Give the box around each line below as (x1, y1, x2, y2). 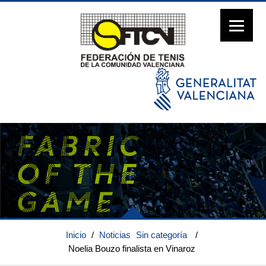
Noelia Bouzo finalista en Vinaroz (68, 243, 195, 254)
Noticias (99, 230, 131, 240)
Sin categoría (135, 230, 187, 240)
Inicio (65, 230, 86, 240)
